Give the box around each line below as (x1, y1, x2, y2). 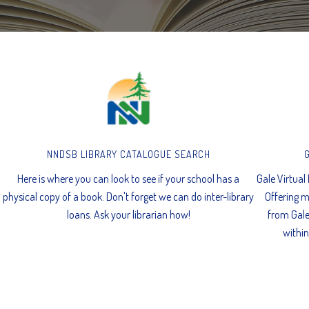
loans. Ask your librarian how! (66, 207, 190, 221)
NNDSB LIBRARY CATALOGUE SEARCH (46, 148, 210, 160)
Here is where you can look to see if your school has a (17, 171, 240, 186)
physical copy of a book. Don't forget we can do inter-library (3, 189, 255, 203)
